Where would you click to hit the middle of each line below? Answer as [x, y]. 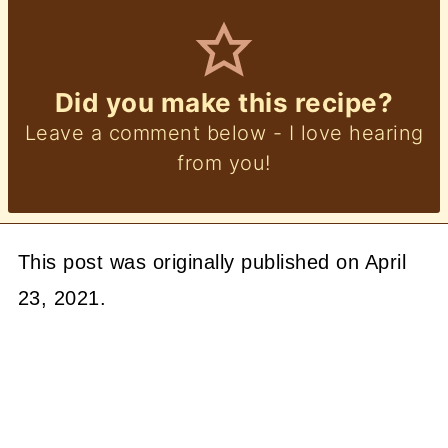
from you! [224, 162]
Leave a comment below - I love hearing [224, 132]
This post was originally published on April [212, 261]
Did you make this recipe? [224, 102]
